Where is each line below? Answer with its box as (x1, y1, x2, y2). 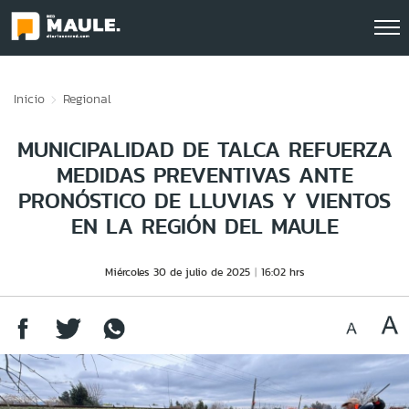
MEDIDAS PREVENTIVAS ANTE (56, 159, 353, 191)
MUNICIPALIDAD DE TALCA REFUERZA (16, 133, 393, 165)
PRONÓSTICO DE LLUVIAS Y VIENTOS (18, 184, 391, 216)
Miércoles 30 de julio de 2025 (104, 264, 250, 279)
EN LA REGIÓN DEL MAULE (70, 210, 339, 242)
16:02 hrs (260, 264, 305, 279)
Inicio (14, 89, 45, 108)
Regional (63, 89, 111, 108)
